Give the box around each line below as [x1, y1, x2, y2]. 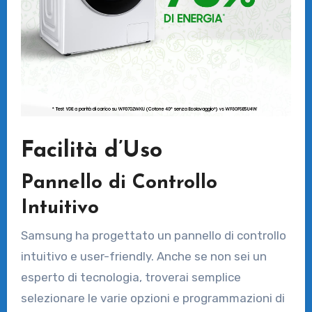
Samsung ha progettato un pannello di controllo [20, 228, 286, 243]
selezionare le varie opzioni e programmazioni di [20, 291, 285, 306]
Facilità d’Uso [20, 140, 162, 163]
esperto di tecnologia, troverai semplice [20, 270, 241, 285]
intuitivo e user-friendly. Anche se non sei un [20, 249, 267, 264]
